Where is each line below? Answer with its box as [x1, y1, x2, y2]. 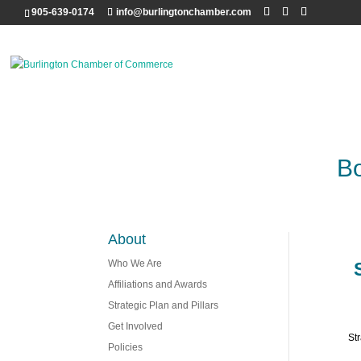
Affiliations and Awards [108, 279, 208, 291]
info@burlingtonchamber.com [116, 6, 251, 18]
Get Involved [108, 321, 164, 333]
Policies [108, 342, 143, 354]
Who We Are [108, 258, 163, 270]
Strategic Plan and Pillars [108, 300, 219, 312]
